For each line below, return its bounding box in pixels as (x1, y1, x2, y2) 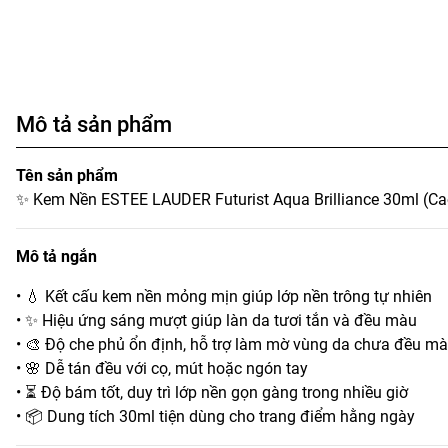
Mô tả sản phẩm (16, 111, 172, 137)
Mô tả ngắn (16, 247, 97, 266)
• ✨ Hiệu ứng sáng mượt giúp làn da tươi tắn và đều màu (16, 311, 417, 330)
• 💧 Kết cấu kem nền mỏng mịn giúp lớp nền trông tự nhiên (16, 287, 432, 306)
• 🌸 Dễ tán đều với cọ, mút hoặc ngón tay (16, 359, 308, 378)
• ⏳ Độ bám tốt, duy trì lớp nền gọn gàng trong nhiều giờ (16, 383, 408, 402)
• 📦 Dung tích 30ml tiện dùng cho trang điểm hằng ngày (16, 407, 415, 426)
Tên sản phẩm (16, 166, 118, 185)
